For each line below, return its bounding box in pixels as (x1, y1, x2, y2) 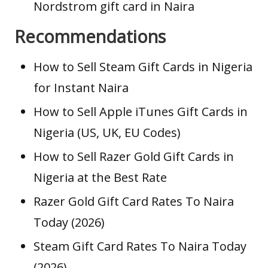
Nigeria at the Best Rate (33, 169, 167, 185)
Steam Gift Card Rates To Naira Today (33, 238, 246, 255)
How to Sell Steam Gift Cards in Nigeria (33, 58, 252, 75)
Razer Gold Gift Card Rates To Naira (33, 193, 234, 210)
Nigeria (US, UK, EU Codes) (33, 124, 181, 141)
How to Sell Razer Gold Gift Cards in (33, 148, 234, 165)
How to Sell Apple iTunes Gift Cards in (33, 103, 248, 120)
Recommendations (14, 24, 170, 48)
